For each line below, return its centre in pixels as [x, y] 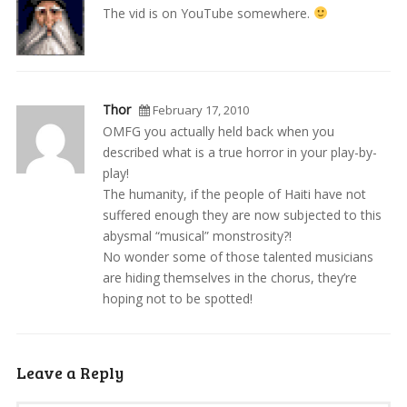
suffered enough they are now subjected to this [242, 214]
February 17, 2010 [199, 109]
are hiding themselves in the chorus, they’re [229, 277]
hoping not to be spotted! [177, 298]
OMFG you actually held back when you [218, 131]
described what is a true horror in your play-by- [239, 152]
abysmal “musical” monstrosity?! [197, 235]
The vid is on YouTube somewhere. [208, 13]
